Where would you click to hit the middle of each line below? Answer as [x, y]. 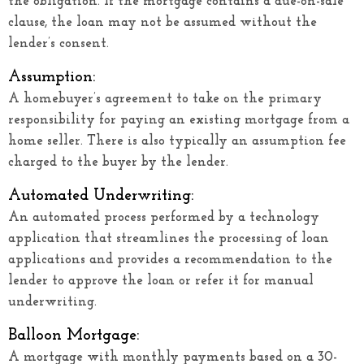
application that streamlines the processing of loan [169, 238]
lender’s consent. [58, 43]
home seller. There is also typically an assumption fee [177, 141]
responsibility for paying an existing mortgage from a [179, 119]
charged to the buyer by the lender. [118, 162]
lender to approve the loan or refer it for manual [161, 280]
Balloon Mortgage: [74, 335]
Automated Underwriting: [101, 195]
